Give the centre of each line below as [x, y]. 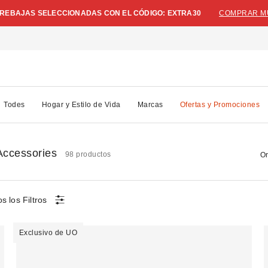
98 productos [88, 154]
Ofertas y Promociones [220, 104]
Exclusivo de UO [48, 232]
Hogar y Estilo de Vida [81, 104]
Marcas [150, 104]
